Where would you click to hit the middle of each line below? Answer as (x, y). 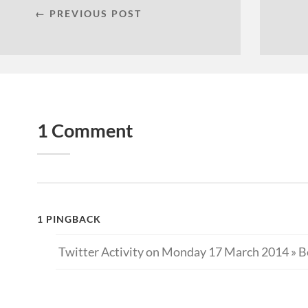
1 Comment (85, 130)
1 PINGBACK (69, 219)
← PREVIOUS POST (88, 13)
